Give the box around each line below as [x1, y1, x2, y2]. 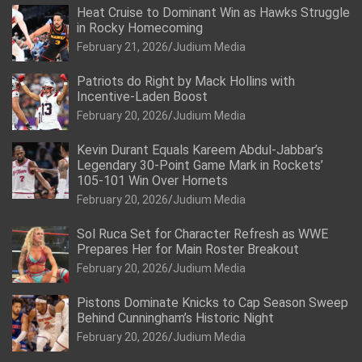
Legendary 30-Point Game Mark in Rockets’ [77, 157, 323, 173]
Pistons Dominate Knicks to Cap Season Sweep [77, 294, 348, 310]
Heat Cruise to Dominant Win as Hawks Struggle [77, 4, 350, 20]
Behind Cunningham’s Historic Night [77, 309, 274, 326]
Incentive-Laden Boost [77, 88, 208, 104]
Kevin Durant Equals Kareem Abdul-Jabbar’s [77, 141, 323, 158]
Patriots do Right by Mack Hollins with [77, 73, 295, 89]
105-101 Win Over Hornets [77, 172, 228, 188]
